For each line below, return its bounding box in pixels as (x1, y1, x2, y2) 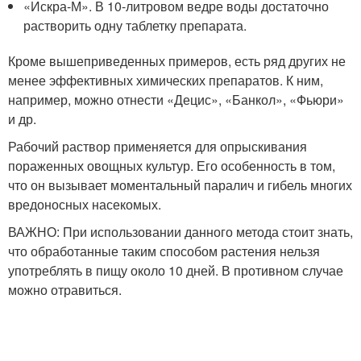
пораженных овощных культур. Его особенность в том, (8, 156, 335, 175)
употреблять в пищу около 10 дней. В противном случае (8, 260, 343, 280)
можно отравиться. (8, 280, 122, 299)
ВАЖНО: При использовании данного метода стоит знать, (8, 222, 353, 241)
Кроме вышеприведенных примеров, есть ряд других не (8, 51, 346, 70)
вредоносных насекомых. (8, 194, 161, 214)
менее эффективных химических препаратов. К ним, (8, 70, 323, 89)
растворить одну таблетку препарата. (23, 15, 247, 35)
